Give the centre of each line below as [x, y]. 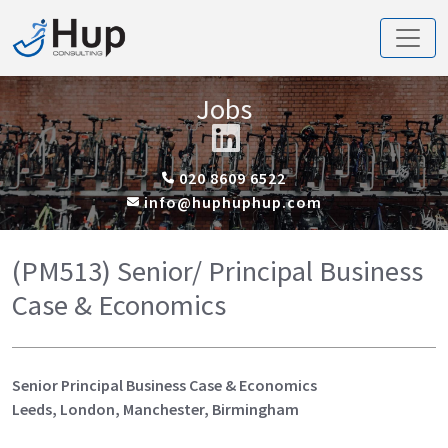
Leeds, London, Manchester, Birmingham [155, 408]
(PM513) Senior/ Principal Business [217, 270]
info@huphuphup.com [230, 201]
